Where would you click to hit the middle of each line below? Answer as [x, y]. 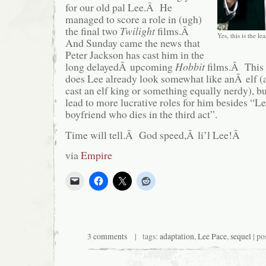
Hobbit [190, 67]
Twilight [137, 31]
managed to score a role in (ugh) [134, 19]
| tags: [143, 236]
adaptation [177, 236]
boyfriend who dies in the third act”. [141, 114]
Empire [96, 155]
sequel [241, 236]
